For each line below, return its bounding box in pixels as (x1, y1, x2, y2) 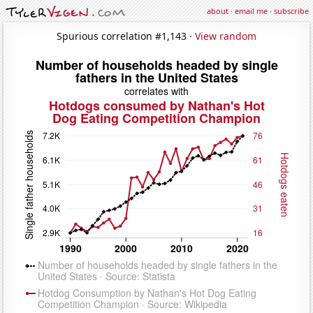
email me (235, 6, 268, 16)
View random (195, 29, 256, 43)
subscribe (274, 6, 309, 16)
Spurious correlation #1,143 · (57, 29, 195, 43)
